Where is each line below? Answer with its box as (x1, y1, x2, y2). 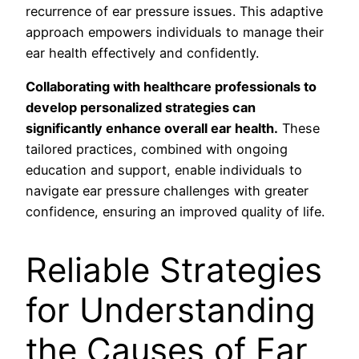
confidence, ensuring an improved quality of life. (26, 204, 325, 220)
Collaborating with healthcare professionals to (26, 79, 317, 95)
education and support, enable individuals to (26, 162, 302, 179)
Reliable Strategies (26, 249, 322, 291)
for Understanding (26, 289, 316, 331)
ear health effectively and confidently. (26, 45, 259, 62)
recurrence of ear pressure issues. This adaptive (26, 3, 323, 20)
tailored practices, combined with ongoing (26, 141, 288, 158)
